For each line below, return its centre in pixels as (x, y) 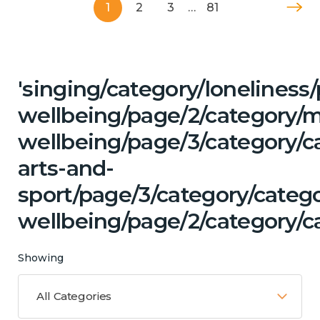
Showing (41, 257)
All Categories (74, 296)
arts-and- (66, 168)
